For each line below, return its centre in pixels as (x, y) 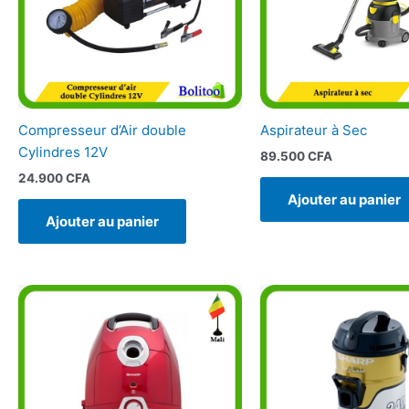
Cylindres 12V (63, 152)
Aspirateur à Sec (313, 131)
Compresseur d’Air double (102, 131)
